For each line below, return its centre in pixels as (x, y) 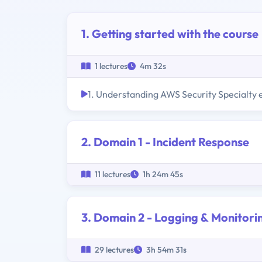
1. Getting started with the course (170, 34)
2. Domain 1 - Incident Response (165, 142)
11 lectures (112, 175)
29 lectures (113, 250)
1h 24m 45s (162, 175)
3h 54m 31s (166, 250)
